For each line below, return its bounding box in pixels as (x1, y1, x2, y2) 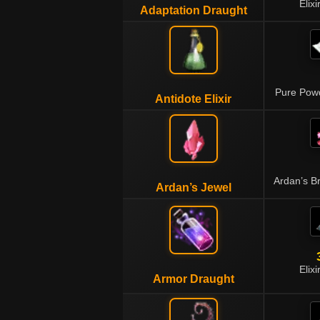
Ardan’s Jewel (155, 181, 231, 194)
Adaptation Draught (139, 4, 247, 16)
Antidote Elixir (155, 93, 231, 105)
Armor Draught (152, 273, 234, 285)
